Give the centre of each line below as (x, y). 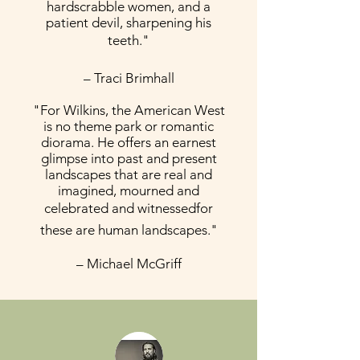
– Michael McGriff (129, 264)
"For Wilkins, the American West (129, 110)
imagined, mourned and (129, 190)
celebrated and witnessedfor (129, 208)
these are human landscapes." (129, 230)
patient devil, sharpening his (129, 22)
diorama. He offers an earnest (129, 142)
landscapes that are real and (129, 174)
